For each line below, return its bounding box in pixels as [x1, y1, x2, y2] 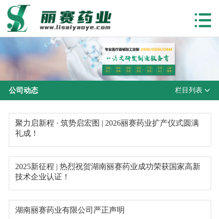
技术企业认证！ [15, 172, 70, 181]
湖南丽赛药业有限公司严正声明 [15, 205, 125, 214]
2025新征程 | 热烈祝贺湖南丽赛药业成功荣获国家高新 [15, 162, 201, 171]
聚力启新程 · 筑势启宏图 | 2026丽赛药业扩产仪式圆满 [15, 118, 199, 127]
